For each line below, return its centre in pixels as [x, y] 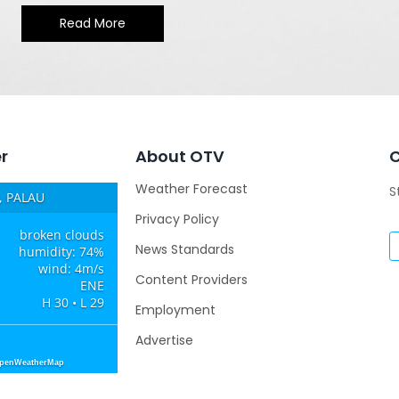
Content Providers [191, 279]
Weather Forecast [191, 188]
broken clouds [62, 234]
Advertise [164, 340]
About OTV [180, 156]
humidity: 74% [61, 251]
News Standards [185, 249]
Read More [93, 23]
